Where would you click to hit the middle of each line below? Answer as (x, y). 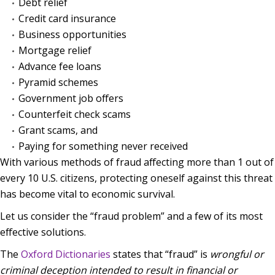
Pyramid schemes (58, 82)
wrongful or (237, 254)
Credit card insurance (67, 18)
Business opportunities (72, 34)
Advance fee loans (60, 66)
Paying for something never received (103, 146)
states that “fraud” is (160, 254)
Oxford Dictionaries (66, 254)
